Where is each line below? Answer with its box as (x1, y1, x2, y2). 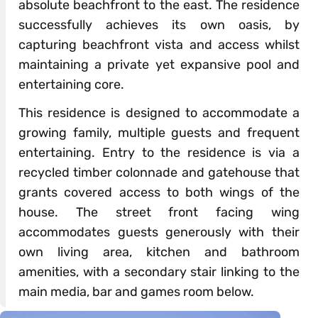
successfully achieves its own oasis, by (18, 16, 300, 33)
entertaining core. (18, 76, 125, 92)
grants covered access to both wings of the (18, 184, 300, 200)
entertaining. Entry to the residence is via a (18, 144, 300, 160)
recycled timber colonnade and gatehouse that (18, 164, 300, 180)
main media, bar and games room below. (18, 283, 255, 300)
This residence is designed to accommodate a (18, 104, 300, 121)
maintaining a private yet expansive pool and (18, 56, 300, 72)
